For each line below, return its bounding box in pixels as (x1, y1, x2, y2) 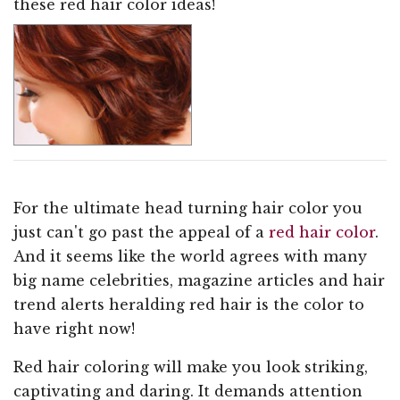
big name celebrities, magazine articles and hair (13, 271, 385, 289)
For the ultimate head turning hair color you (13, 198, 362, 217)
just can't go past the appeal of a (13, 222, 269, 241)
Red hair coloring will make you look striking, (13, 357, 368, 376)
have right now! (13, 319, 135, 337)
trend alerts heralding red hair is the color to (13, 295, 364, 313)
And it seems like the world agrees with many (13, 246, 367, 265)
